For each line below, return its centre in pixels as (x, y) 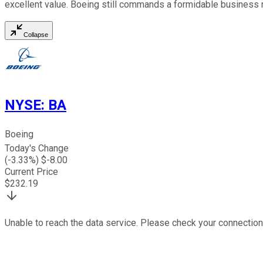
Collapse (36, 35)
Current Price (31, 172)
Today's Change (37, 149)
